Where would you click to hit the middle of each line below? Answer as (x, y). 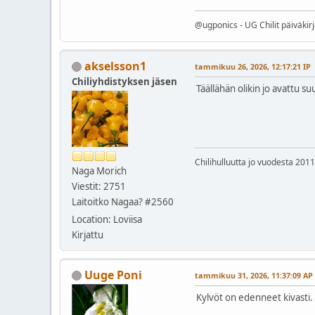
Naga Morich (99, 171)
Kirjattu (88, 234)
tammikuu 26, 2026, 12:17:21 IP (253, 66)
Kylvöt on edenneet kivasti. (255, 297)
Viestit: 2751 (99, 186)
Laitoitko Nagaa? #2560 (123, 201)
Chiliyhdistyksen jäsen (124, 81)
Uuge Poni (113, 275)
